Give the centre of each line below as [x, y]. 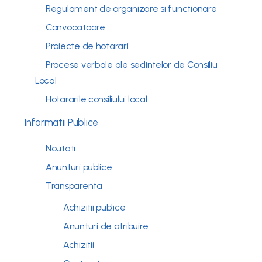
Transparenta [74, 186]
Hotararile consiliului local [96, 99]
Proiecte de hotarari [87, 46]
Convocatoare [75, 27]
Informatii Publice [62, 122]
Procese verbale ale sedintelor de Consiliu [132, 65]
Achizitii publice [94, 207]
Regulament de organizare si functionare [131, 8]
